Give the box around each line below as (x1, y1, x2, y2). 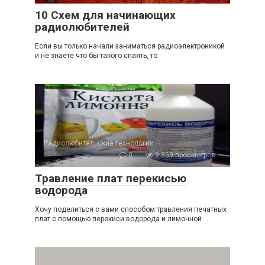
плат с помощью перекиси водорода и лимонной (35, 215, 202, 224)
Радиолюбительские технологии (44, 139, 154, 148)
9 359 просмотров (153, 151, 215, 160)
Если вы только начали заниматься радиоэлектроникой (35, 42, 225, 51)
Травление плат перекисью (35, 172, 186, 186)
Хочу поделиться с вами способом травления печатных (35, 205, 227, 214)
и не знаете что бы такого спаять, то (35, 51, 157, 60)
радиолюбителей (35, 20, 130, 34)
